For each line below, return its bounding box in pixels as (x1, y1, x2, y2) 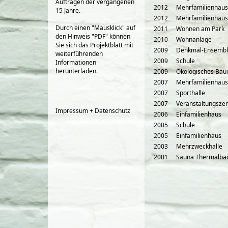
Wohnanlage (176, 35, 212, 44)
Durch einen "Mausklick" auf (55, 23, 135, 32)
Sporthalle (176, 89, 205, 97)
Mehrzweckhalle (176, 142, 222, 151)
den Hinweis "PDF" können (55, 32, 130, 41)
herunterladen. (55, 67, 98, 75)
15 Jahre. (55, 6, 80, 15)
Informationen (55, 58, 96, 67)
